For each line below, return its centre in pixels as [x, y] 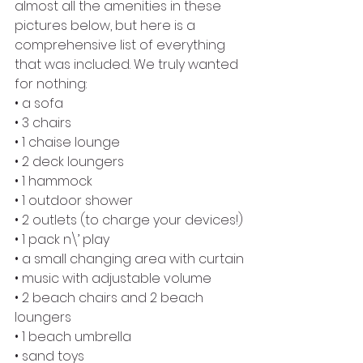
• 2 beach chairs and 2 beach [111, 297]
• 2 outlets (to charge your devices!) [129, 220]
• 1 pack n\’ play [62, 239]
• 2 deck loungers [69, 161]
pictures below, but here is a [107, 25]
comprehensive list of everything [122, 45]
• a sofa [39, 103]
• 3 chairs [43, 122]
